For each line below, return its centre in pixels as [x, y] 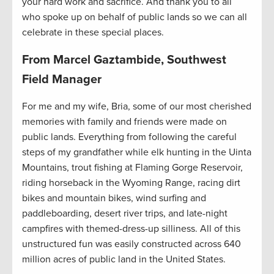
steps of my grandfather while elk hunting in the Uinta [137, 153]
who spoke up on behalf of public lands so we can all [135, 17]
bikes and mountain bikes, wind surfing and [114, 198]
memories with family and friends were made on [124, 122]
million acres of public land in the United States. [124, 260]
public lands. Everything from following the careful [129, 137]
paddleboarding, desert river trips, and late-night [125, 214]
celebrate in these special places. [93, 33]
